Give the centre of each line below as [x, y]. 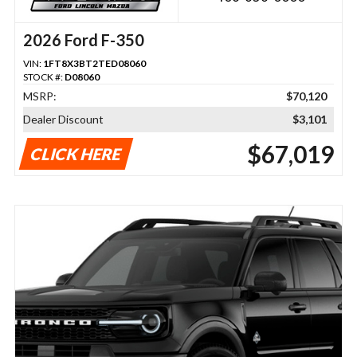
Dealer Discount [63, 119]
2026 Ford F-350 [83, 39]
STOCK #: [43, 76]
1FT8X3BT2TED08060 [94, 63]
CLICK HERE [76, 153]
